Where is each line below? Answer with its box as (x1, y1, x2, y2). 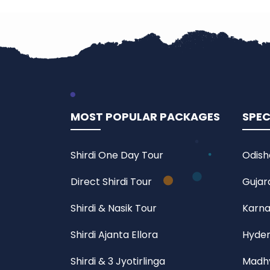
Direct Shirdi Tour (71, 175, 152, 189)
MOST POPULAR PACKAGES (71, 109, 220, 125)
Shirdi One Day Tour (71, 148, 163, 163)
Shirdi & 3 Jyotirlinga (71, 254, 165, 269)
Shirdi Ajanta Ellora (71, 228, 158, 242)
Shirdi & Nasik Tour (71, 201, 157, 216)
